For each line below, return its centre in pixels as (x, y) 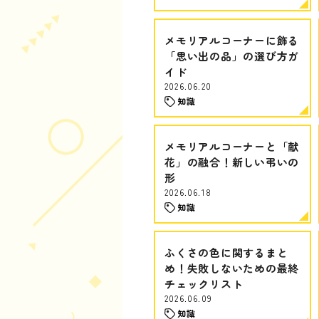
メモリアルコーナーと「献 (232, 146)
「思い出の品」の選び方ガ (232, 56)
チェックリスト (204, 284)
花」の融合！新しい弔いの (232, 162)
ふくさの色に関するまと (226, 252)
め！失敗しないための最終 (232, 268)
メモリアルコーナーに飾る (232, 40)
